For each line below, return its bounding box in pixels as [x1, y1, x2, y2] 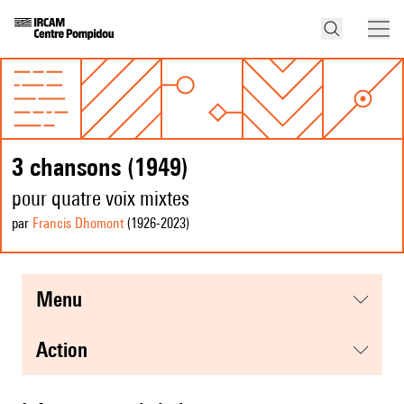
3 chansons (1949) [12, 151, 188, 182]
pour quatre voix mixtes [12, 186, 189, 211]
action [48, 337, 87, 363]
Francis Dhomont [32, 215, 124, 233]
